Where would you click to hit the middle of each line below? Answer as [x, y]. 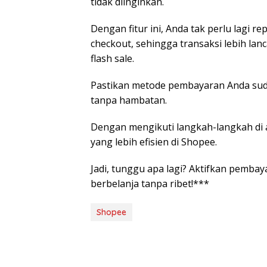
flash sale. [112, 58]
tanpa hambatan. [129, 100]
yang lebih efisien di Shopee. [154, 142]
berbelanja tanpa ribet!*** [150, 184]
